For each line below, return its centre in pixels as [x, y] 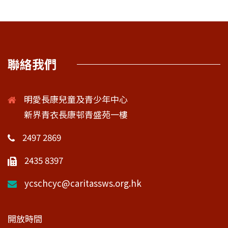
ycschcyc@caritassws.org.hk [83, 183]
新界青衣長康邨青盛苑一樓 [76, 115]
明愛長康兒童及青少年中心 [76, 99]
